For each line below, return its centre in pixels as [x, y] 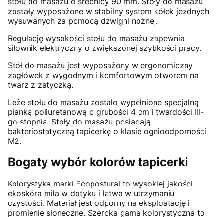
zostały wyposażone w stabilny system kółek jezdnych [108, 11]
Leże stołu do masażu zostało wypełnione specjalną [103, 102]
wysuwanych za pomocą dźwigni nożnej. [83, 21]
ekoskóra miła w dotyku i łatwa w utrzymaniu [91, 194]
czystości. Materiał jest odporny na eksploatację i [99, 203]
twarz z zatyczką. [40, 85]
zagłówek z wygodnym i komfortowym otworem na [103, 75]
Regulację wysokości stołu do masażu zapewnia [96, 38]
